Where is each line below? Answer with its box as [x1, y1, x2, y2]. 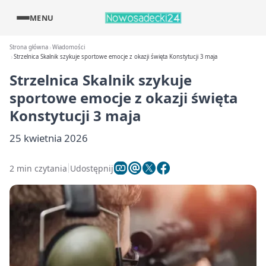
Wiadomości [52, 43, 85, 51]
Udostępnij [70, 162, 113, 174]
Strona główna [9, 43, 48, 51]
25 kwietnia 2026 [9, 131, 88, 145]
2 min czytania [9, 162, 67, 174]
